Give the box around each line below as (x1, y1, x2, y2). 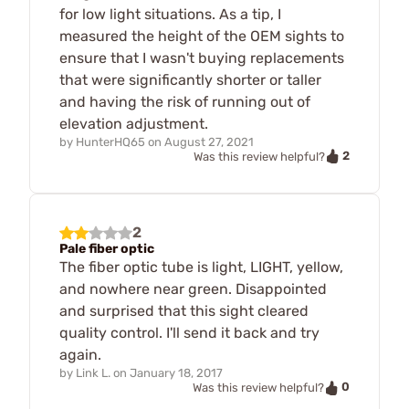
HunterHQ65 (76, 134, 145, 149)
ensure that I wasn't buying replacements (59, 48, 344, 67)
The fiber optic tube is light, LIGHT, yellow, (59, 258, 343, 277)
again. (59, 346, 101, 364)
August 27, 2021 (164, 134, 254, 149)
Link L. (76, 366, 110, 381)
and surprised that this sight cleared (59, 302, 309, 320)
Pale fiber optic (59, 241, 154, 257)
